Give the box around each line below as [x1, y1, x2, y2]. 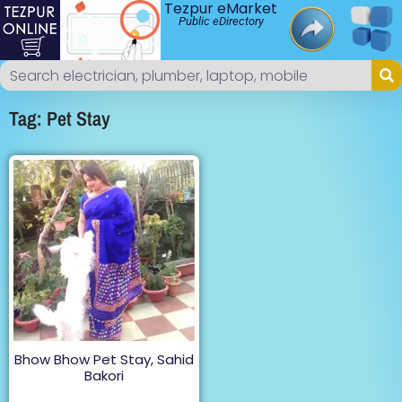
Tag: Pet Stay [9, 105, 110, 133]
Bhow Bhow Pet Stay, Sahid [13, 350, 194, 370]
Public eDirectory [178, 14, 264, 28]
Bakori [83, 366, 124, 386]
